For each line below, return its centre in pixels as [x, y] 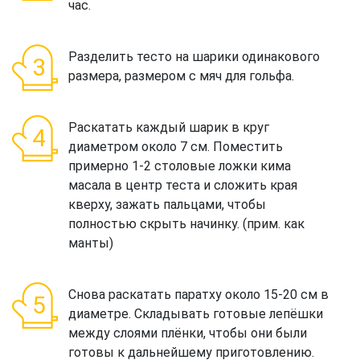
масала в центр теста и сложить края [183, 185]
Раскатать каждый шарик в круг [169, 127]
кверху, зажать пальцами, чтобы [167, 205]
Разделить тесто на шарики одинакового [194, 57]
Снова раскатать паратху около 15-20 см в [198, 295]
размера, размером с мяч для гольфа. [181, 76]
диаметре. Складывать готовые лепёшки [196, 314]
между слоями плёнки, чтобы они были [188, 333]
